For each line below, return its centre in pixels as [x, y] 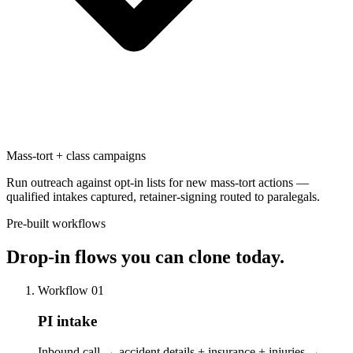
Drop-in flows [64, 257]
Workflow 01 [71, 291]
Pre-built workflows [56, 224]
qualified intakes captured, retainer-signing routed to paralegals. [163, 197]
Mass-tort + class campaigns [76, 156]
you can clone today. [203, 257]
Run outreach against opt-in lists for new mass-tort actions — [158, 183]
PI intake [67, 321]
